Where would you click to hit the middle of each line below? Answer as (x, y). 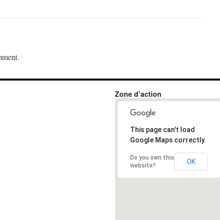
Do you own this (152, 158)
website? (143, 166)
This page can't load (163, 130)
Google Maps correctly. (168, 140)
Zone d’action (138, 94)
